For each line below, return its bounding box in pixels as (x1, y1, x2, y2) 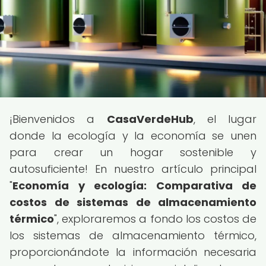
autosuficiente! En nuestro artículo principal (9, 161, 256, 176)
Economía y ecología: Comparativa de (12, 178, 256, 193)
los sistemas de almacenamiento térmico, (9, 228, 256, 243)
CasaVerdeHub (106, 112, 194, 126)
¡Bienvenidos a (9, 112, 107, 126)
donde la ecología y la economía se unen (9, 128, 256, 143)
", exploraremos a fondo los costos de (54, 211, 256, 226)
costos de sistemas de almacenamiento (9, 195, 256, 210)
